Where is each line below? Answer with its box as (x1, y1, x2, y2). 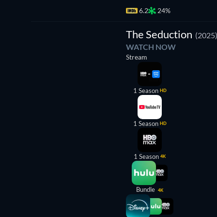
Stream (126, 53, 147, 61)
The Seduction (126, 28, 192, 41)
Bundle (136, 186, 156, 193)
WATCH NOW (126, 42, 176, 51)
